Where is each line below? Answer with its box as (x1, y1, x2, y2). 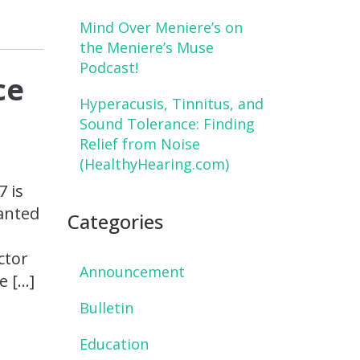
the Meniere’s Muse (79, 38, 214, 58)
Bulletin (79, 297, 133, 317)
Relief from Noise (79, 134, 200, 154)
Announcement (79, 261, 185, 281)
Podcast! (79, 58, 138, 78)
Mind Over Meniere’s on (79, 18, 243, 38)
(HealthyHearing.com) (79, 154, 229, 174)
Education (79, 333, 149, 354)
